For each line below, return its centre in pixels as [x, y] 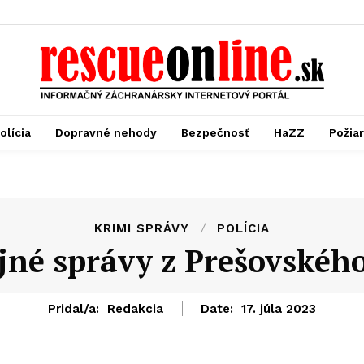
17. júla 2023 [279, 309]
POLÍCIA [243, 229]
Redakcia [135, 309]
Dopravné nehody [106, 133]
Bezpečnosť [215, 133]
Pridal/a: [74, 309]
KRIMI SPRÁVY [142, 229]
